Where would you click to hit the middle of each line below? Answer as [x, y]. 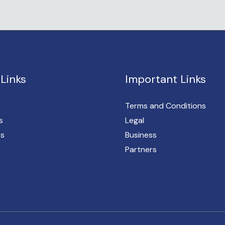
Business [141, 135]
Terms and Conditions [165, 105]
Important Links [165, 79]
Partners [141, 149]
